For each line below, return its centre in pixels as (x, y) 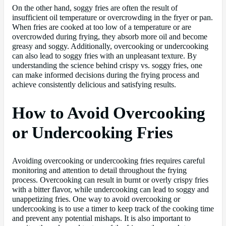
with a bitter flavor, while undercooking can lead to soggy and (110, 190)
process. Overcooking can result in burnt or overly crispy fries (110, 180)
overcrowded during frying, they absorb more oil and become (110, 37)
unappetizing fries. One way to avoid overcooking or (96, 200)
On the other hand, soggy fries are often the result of (95, 8)
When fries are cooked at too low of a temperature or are (102, 27)
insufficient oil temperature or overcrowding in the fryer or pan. (112, 18)
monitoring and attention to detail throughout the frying (99, 171)
